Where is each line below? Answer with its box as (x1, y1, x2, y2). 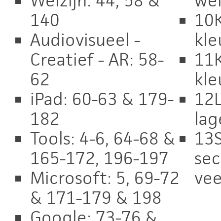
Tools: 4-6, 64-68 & (30, 127, 175, 149)
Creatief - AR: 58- (30, 48, 164, 71)
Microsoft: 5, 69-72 (30, 167, 180, 189)
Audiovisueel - (30, 29, 140, 51)
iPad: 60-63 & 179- (30, 88, 174, 110)
